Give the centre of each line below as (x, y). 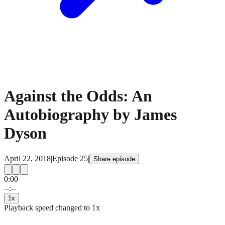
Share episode (114, 159)
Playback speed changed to (48, 207)
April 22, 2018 (27, 158)
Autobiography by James (90, 115)
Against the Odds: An (78, 96)
